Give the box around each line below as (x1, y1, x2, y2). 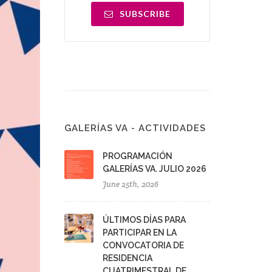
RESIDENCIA (103, 253, 152, 263)
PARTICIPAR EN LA (103, 228, 177, 237)
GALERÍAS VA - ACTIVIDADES (64, 123, 206, 134)
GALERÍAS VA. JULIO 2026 (103, 164, 206, 174)
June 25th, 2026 (103, 179, 158, 189)
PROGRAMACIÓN (103, 151, 172, 161)
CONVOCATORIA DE (103, 240, 184, 250)
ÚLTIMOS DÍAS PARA (103, 215, 186, 225)
